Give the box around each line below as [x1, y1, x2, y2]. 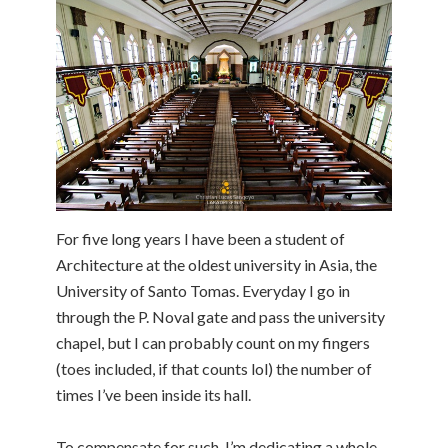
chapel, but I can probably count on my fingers [56, 332, 370, 352]
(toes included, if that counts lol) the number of [56, 358, 372, 378]
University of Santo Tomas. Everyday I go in [56, 280, 350, 300]
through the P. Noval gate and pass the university [56, 306, 385, 326]
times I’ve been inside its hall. [56, 384, 251, 404]
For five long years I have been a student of [56, 228, 345, 248]
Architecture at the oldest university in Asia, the [56, 254, 377, 274]
